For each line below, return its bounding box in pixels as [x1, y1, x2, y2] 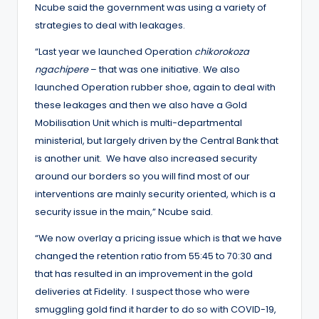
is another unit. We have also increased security [35, 152, 257, 164]
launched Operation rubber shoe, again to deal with [35, 80, 276, 93]
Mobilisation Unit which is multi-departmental [35, 116, 242, 129]
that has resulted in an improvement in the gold [35, 267, 253, 280]
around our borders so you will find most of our [35, 169, 250, 182]
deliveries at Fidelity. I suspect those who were [35, 285, 250, 298]
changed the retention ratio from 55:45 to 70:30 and [35, 249, 272, 262]
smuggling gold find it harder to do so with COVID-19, [35, 303, 276, 315]
